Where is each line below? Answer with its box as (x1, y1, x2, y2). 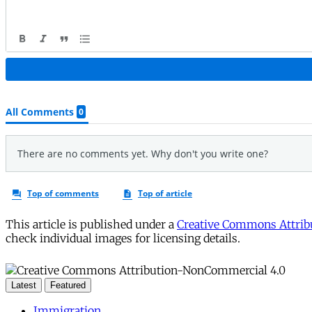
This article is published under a (6, 217, 177, 231)
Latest (11, 279, 36, 290)
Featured (50, 279, 86, 290)
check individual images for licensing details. (6, 231, 240, 245)
